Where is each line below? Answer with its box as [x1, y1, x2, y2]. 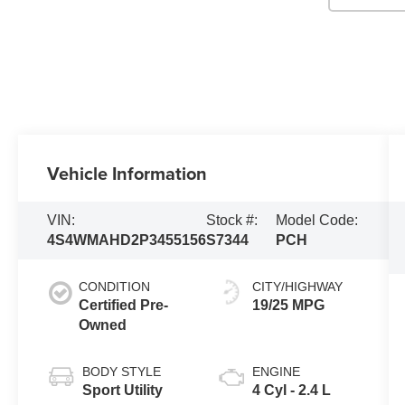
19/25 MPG [251, 297, 325, 313]
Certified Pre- [79, 297, 169, 313]
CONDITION [79, 278, 151, 294]
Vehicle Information [47, 159, 208, 186]
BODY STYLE [82, 363, 162, 379]
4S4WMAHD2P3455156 [47, 231, 207, 248]
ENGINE [251, 363, 300, 379]
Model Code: [275, 212, 358, 228]
